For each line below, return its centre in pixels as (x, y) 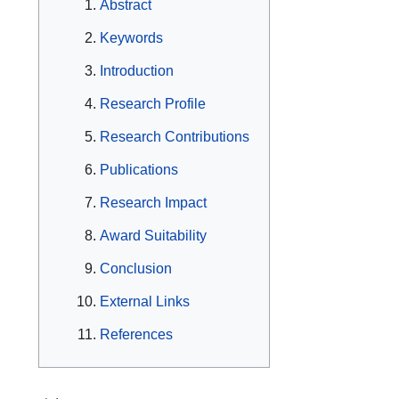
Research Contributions (175, 137)
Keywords (131, 38)
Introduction (137, 71)
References (136, 335)
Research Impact (153, 203)
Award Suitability (153, 236)
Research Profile (153, 104)
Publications (139, 170)
